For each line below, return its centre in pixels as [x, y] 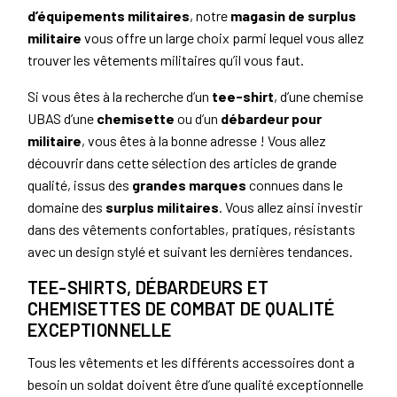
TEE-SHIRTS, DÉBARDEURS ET [148, 288]
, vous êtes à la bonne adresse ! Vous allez [204, 141]
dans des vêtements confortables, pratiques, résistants [191, 230]
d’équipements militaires [109, 16]
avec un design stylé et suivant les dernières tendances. [190, 252]
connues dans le [295, 185]
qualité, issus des [80, 185]
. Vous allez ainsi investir [291, 207]
